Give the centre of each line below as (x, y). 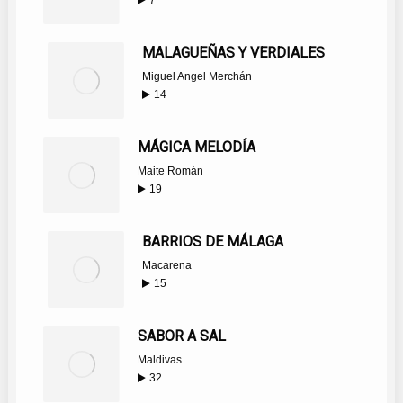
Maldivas (159, 360)
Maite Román (170, 171)
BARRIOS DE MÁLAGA (212, 242)
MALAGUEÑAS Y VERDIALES (233, 53)
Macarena (166, 265)
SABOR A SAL (181, 336)
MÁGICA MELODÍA (196, 147)
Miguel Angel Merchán (197, 76)
